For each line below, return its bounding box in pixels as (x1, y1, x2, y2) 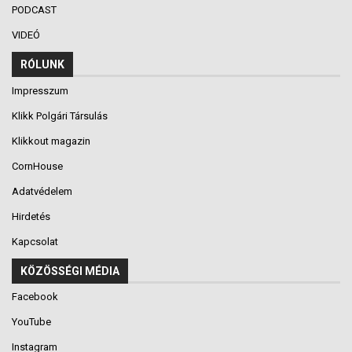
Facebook (12, 291, 58, 303)
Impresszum (12, 84, 68, 97)
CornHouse (12, 159, 63, 172)
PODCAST (12, 4, 59, 16)
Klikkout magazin (12, 134, 90, 147)
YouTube (12, 316, 51, 328)
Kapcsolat (12, 235, 58, 247)
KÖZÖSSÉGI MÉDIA (20, 264, 119, 277)
